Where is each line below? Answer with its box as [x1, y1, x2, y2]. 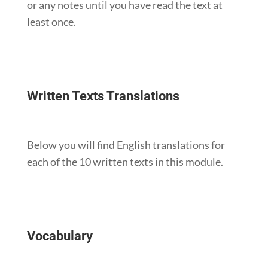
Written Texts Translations [26, 88, 179, 103]
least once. [26, 14, 76, 28]
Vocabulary [26, 228, 93, 243]
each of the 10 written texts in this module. [26, 154, 223, 168]
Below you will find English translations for [26, 138, 225, 151]
